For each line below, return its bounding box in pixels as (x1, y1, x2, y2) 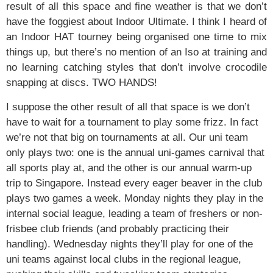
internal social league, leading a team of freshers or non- (6, 207, 263, 219)
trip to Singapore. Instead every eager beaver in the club (6, 177, 262, 189)
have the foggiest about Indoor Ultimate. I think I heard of (6, 16, 267, 28)
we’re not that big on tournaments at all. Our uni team (6, 131, 248, 143)
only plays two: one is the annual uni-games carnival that (6, 146, 264, 158)
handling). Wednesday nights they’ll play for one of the (6, 238, 253, 250)
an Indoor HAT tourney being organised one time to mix (6, 31, 267, 43)
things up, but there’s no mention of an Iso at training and (6, 46, 267, 58)
